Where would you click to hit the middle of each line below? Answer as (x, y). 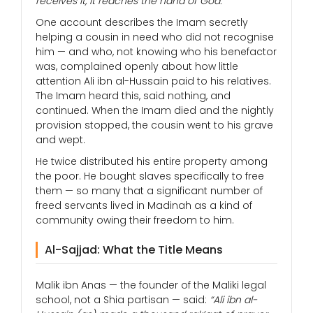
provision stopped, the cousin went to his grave (154, 125)
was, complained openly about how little (137, 67)
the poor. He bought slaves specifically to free (150, 176)
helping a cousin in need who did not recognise (155, 37)
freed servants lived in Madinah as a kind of (144, 206)
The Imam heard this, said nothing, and (133, 96)
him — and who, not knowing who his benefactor (156, 52)
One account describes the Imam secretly (142, 23)
